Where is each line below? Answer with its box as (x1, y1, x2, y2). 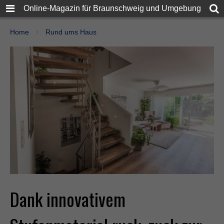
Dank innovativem (10, 185, 125, 212)
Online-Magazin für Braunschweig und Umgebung (23, 4, 201, 12)
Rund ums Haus (45, 28, 96, 36)
